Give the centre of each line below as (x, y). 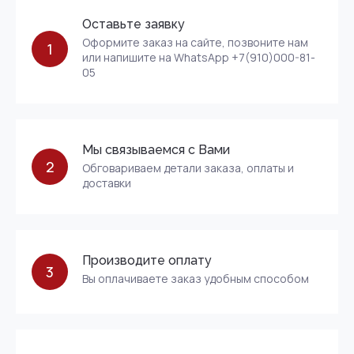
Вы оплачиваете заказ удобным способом (196, 279)
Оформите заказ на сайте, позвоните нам (195, 42)
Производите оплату (147, 260)
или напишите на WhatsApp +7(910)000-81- (199, 57)
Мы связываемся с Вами (156, 150)
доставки (107, 183)
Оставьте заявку (134, 24)
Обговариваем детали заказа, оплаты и (188, 168)
